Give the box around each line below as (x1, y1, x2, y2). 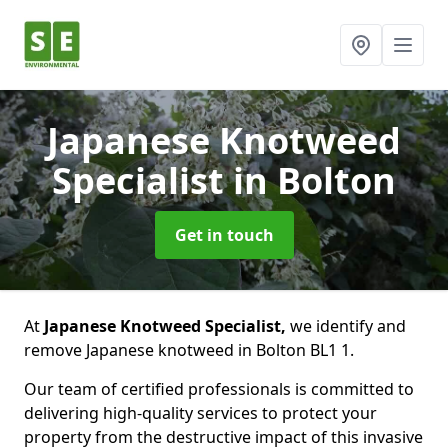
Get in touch (174, 224, 274, 246)
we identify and (286, 315, 406, 337)
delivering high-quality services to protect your (24, 402, 377, 424)
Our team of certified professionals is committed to (24, 378, 414, 400)
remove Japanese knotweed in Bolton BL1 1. (24, 339, 354, 361)
